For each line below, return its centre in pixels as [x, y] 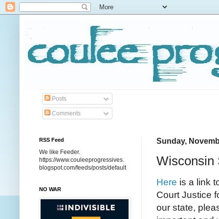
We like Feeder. [60, 152]
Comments [66, 113]
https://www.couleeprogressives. [82, 160]
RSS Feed [52, 140]
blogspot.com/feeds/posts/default [83, 168]
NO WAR [50, 189]
